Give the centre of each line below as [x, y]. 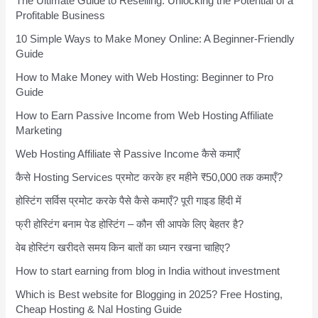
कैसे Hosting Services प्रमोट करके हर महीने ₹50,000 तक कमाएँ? [149, 178]
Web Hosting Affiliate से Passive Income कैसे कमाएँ [128, 154]
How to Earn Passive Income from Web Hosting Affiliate [145, 116]
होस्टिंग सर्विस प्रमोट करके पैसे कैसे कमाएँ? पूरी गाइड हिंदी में [129, 201]
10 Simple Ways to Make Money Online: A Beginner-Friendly [155, 39]
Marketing [39, 131]
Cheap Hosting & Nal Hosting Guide [99, 310]
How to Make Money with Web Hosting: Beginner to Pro [145, 78]
